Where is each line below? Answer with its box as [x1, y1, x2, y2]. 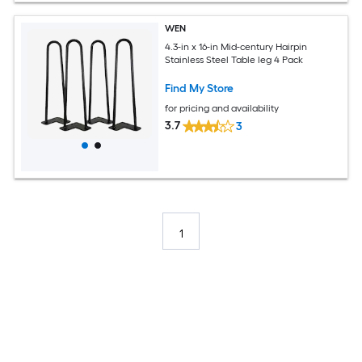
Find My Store [165, 81, 234, 95]
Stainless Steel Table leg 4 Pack [165, 53, 304, 65]
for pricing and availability [165, 102, 280, 114]
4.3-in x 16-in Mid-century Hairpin [165, 40, 308, 53]
